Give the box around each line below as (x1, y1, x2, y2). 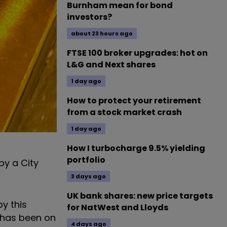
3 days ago (71, 172, 106, 180)
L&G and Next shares (67, 59, 156, 70)
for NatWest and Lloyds (67, 202, 168, 213)
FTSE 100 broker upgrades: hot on (67, 47, 208, 59)
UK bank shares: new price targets (67, 190, 213, 202)
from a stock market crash (67, 106, 182, 118)
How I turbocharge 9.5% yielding (67, 142, 205, 154)
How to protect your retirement (67, 95, 201, 106)
